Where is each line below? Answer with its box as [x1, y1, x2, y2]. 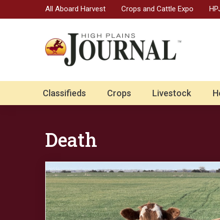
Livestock [152, 88, 192, 99]
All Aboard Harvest [45, 4, 106, 13]
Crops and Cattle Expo [121, 4, 193, 13]
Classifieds [43, 88, 86, 99]
